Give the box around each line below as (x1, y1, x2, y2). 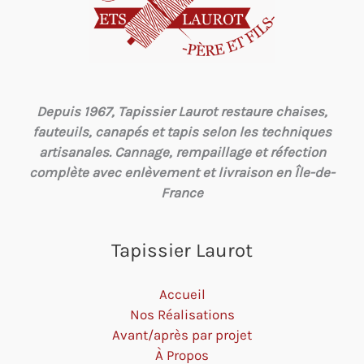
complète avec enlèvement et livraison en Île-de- (29, 164, 335, 181)
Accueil (158, 285, 206, 302)
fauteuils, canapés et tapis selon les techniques (32, 123, 331, 141)
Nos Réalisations (129, 305, 235, 323)
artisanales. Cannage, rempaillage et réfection (38, 144, 326, 161)
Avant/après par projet (112, 326, 252, 343)
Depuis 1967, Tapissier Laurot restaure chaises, (37, 103, 327, 120)
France (161, 184, 203, 201)
